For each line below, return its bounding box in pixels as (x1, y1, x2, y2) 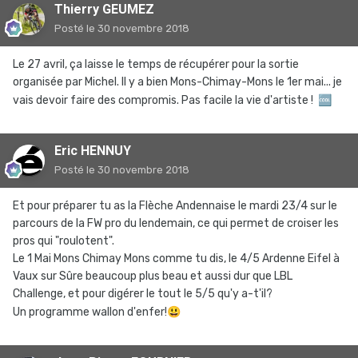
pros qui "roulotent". (13, 234, 114, 249)
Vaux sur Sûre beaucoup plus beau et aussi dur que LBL (13, 269, 292, 284)
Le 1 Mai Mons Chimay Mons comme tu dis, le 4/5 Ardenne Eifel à (13, 252, 340, 266)
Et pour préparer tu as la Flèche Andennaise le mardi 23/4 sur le (13, 199, 337, 213)
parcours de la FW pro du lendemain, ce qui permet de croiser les (13, 217, 339, 231)
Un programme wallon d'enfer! (13, 305, 167, 320)
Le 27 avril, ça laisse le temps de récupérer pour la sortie (13, 58, 299, 72)
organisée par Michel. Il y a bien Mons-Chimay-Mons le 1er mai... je (13, 75, 342, 89)
